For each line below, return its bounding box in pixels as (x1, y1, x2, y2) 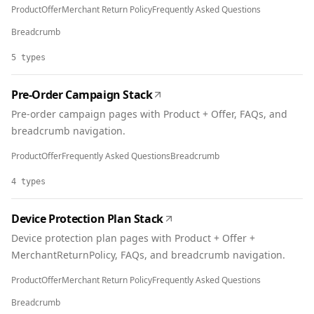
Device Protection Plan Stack (11, 211, 163, 226)
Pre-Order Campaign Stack (11, 87, 153, 102)
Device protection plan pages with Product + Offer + (11, 231, 255, 245)
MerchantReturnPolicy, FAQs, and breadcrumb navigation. (11, 248, 285, 261)
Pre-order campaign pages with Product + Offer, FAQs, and (11, 107, 287, 121)
